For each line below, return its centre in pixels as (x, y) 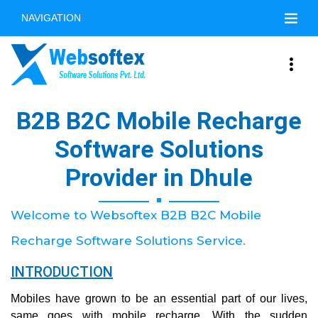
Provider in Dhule (159, 177)
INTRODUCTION (62, 272)
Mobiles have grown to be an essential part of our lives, (159, 298)
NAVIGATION (51, 18)
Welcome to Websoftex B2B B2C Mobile (136, 215)
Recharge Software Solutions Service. (128, 241)
